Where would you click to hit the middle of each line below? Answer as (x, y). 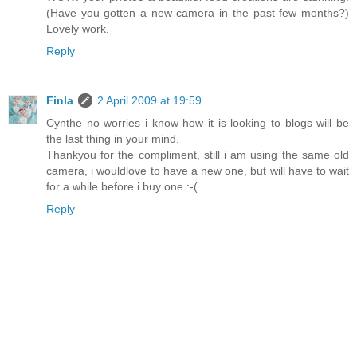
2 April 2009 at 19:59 (149, 101)
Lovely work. (78, 29)
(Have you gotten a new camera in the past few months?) (198, 13)
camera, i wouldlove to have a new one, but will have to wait (198, 171)
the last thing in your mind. (113, 139)
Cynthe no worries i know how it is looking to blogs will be (198, 123)
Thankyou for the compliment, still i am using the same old (198, 155)
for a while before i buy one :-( (122, 187)
